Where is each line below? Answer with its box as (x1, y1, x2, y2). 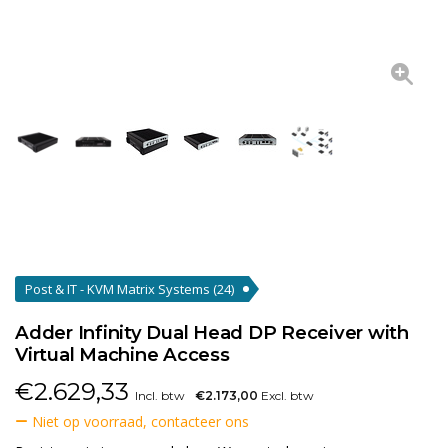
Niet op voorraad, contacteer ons (28, 412, 249, 431)
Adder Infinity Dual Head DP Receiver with (15, 321, 409, 344)
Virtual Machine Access (15, 343, 230, 366)
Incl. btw (135, 388, 185, 403)
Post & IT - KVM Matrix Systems (25, 280, 213, 298)
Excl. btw (258, 388, 314, 403)
